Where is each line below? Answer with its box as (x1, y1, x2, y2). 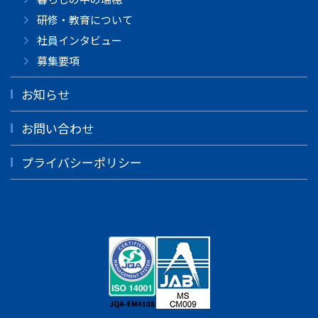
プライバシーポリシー (21, 153, 142, 171)
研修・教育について (36, 11, 133, 27)
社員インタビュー (36, 32, 122, 48)
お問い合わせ (21, 119, 94, 137)
